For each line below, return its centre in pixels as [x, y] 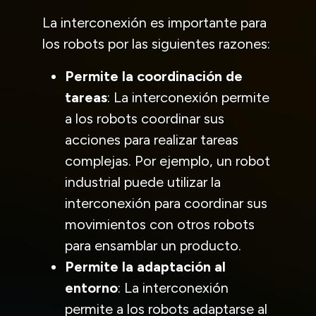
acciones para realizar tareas [152, 139]
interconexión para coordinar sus [166, 203]
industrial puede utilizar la [143, 182]
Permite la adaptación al [145, 266]
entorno [91, 287]
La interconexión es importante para [154, 22]
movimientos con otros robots [160, 224]
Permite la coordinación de [154, 76]
